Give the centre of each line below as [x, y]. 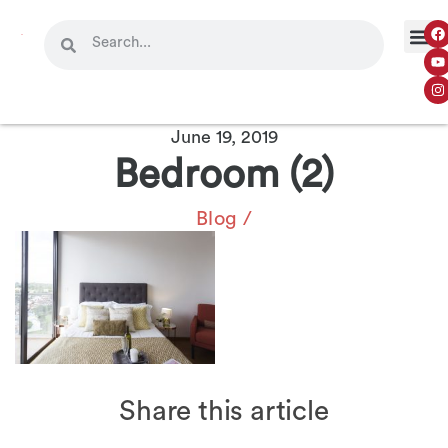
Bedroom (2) [224, 175]
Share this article [224, 411]
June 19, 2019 [224, 137]
